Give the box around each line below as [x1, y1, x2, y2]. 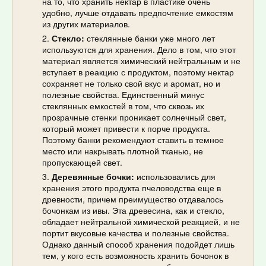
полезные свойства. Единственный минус [42, 88, 204, 101]
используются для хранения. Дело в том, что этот [42, 43, 236, 56]
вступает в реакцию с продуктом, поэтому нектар [42, 66, 234, 78]
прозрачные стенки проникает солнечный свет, [42, 111, 226, 123]
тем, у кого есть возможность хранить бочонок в [42, 249, 229, 262]
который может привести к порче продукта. [42, 122, 210, 135]
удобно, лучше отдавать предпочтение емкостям [42, 7, 233, 19]
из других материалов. [42, 18, 130, 30]
